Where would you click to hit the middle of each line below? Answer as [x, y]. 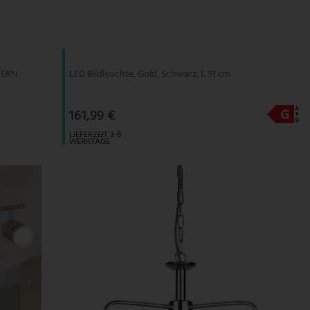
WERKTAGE [89, 142]
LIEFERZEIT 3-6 [95, 135]
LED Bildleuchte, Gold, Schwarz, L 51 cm [149, 74]
